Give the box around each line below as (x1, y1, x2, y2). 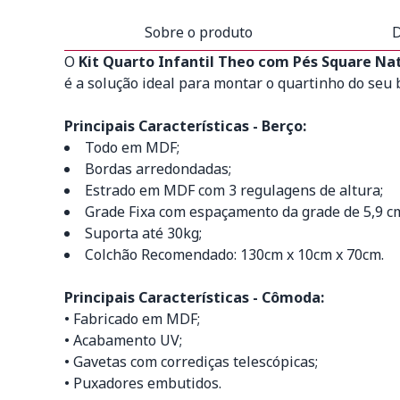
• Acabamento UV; (64, 330, 182, 350)
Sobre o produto (144, 22, 253, 42)
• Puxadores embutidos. (64, 373, 221, 393)
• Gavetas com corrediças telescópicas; (64, 352, 318, 371)
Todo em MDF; (85, 137, 179, 157)
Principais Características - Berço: (64, 116, 306, 136)
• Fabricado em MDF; (64, 309, 200, 329)
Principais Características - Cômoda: (64, 287, 324, 307)
